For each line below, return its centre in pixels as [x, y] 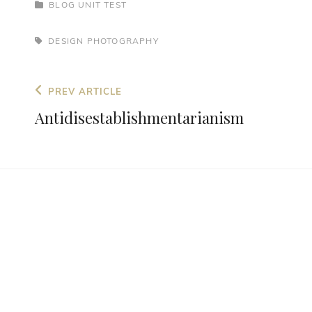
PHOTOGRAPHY [123, 41]
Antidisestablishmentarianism [139, 118]
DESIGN [66, 41]
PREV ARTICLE [85, 92]
